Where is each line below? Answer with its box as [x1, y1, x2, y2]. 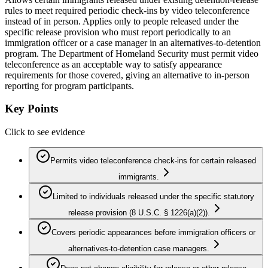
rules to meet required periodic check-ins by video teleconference [5, 5, 249, 16]
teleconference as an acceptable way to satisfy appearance [5, 59, 222, 69]
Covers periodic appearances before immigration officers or [51, 228, 255, 237]
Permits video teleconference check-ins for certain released [50, 156, 256, 166]
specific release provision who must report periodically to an [5, 26, 231, 37]
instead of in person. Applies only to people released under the [5, 16, 239, 26]
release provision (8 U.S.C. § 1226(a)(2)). [68, 208, 210, 218]
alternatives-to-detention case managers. [68, 244, 209, 254]
